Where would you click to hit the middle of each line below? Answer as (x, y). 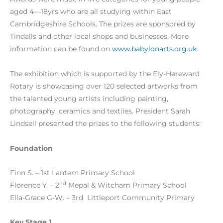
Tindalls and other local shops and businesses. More (99, 37)
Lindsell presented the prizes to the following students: (106, 124)
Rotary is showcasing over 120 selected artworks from (104, 86)
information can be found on (61, 49)
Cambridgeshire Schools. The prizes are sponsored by (103, 24)
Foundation (31, 149)
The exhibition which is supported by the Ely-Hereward (105, 74)
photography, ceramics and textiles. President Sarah (100, 111)
